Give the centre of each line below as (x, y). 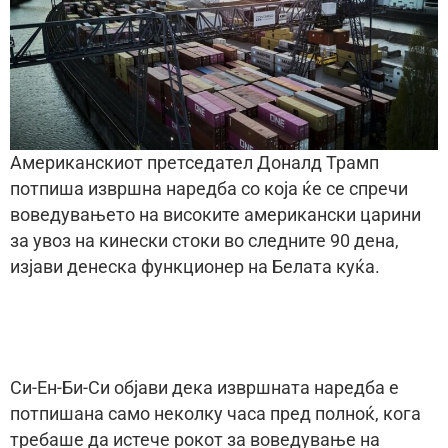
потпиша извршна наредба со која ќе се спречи (209, 188)
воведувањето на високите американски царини (215, 214)
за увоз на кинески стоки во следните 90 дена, (204, 240)
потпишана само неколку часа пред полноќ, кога (215, 413)
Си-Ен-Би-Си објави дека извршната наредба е (204, 387)
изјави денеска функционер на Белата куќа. (195, 266)
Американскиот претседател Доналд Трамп (194, 162)
